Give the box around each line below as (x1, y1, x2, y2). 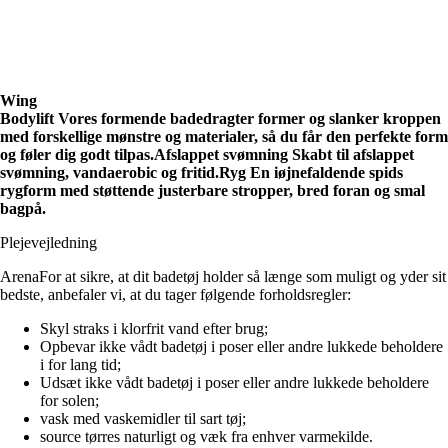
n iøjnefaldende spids (261, 164, 403, 182)
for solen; (40, 392, 99, 410)
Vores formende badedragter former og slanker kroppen (54, 110, 441, 128)
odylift (11, 110, 54, 128)
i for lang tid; (40, 356, 121, 374)
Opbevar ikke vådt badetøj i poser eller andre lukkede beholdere (40, 338, 443, 356)
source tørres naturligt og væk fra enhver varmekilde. (40, 428, 373, 446)
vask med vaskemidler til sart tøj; (40, 410, 246, 428)
